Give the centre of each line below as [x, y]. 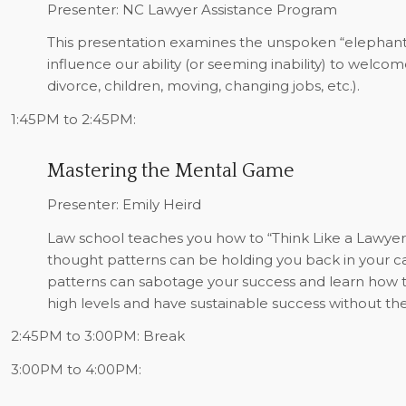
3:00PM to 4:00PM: [76, 369]
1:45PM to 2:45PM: [73, 119]
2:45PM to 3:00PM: [77, 336]
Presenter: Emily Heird [124, 204]
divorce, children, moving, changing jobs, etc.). [203, 86]
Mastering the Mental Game [170, 171]
